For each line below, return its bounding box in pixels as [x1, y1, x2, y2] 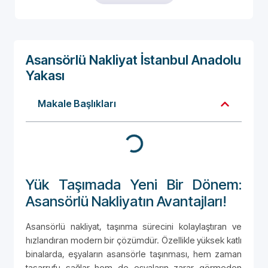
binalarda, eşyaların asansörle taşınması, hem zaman [26, 249, 242, 260]
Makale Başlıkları [38, 98, 116, 110]
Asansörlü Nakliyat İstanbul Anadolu [26, 52, 241, 68]
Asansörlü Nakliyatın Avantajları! [26, 193, 227, 211]
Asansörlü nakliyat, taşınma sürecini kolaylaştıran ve [26, 221, 242, 232]
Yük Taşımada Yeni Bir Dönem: [26, 176, 242, 194]
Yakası [26, 68, 65, 84]
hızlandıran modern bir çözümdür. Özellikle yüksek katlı [26, 235, 242, 246]
